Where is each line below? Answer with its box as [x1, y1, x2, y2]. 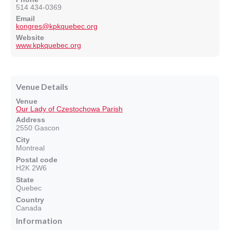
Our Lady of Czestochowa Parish [16, 105, 123, 113]
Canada [16, 204, 42, 212]
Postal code [16, 156, 57, 164]
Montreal [16, 144, 45, 152]
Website [16, 33, 44, 42]
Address [16, 116, 45, 124]
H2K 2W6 [16, 164, 47, 172]
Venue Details [16, 82, 68, 91]
